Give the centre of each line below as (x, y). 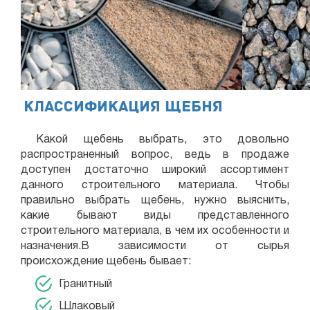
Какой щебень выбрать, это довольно (155, 140)
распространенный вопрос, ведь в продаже (155, 155)
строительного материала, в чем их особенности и (155, 231)
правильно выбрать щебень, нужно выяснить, (155, 201)
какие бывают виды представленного (155, 216)
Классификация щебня (123, 108)
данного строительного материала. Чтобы (155, 185)
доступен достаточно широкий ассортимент (155, 170)
